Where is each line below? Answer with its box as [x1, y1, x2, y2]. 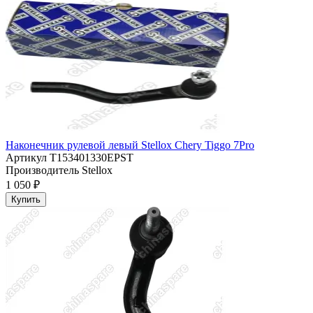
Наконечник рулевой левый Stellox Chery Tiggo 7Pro [6, 139, 254, 152]
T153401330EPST [47, 152, 133, 164]
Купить [11, 194, 41, 205]
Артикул [6, 152, 47, 164]
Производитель [6, 164, 79, 177]
